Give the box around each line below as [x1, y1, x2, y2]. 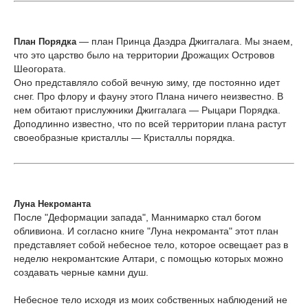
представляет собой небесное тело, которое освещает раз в [14, 239, 288, 250]
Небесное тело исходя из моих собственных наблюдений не [14, 294, 287, 305]
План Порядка [14, 36, 76, 47]
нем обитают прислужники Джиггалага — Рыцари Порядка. [14, 104, 280, 115]
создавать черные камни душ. [14, 267, 148, 278]
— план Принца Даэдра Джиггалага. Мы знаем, [76, 36, 293, 47]
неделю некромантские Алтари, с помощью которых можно [14, 253, 283, 264]
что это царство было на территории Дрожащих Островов [14, 49, 274, 60]
